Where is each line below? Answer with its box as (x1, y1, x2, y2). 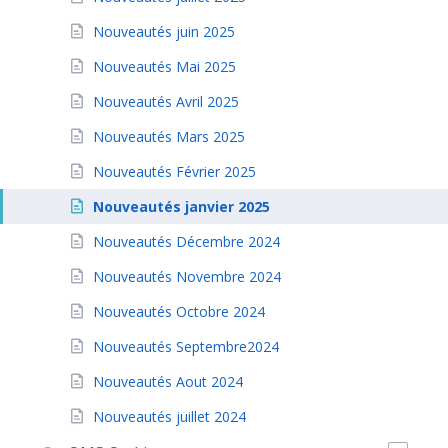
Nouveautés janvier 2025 (93, 197, 270, 217)
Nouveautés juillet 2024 (93, 407, 246, 427)
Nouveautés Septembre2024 (93, 337, 279, 357)
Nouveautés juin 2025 (93, 22, 235, 42)
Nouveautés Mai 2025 (93, 57, 236, 77)
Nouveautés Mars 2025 (93, 127, 245, 147)
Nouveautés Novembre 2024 (93, 267, 281, 287)
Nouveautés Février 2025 (93, 162, 256, 182)
